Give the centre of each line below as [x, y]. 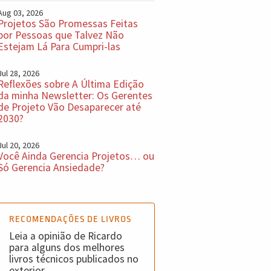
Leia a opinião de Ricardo [65, 236]
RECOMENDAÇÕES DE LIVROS [70, 220]
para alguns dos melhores [67, 247]
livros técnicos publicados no [73, 259]
